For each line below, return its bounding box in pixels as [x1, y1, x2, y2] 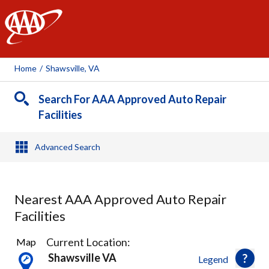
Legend [198, 253, 228, 265]
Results [14, 245, 44, 256]
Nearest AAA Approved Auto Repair [14, 191, 226, 207]
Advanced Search [34, 142, 100, 152]
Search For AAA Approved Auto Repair [38, 92, 226, 106]
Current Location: [46, 235, 130, 249]
